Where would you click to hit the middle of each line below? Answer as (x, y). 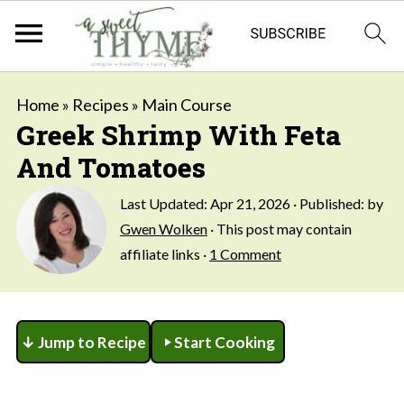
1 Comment (245, 254)
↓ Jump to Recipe (83, 342)
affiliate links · (164, 254)
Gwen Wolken (163, 229)
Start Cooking (224, 342)
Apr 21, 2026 (250, 203)
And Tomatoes (110, 167)
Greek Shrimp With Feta (178, 135)
